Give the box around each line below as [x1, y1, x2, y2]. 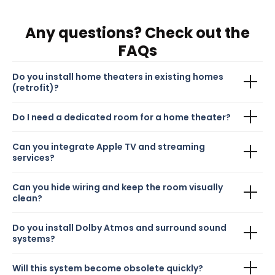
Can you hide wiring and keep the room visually [12, 180, 223, 193]
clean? [12, 192, 42, 204]
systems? [12, 232, 55, 245]
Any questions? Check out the [25, 22, 250, 43]
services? [12, 151, 55, 164]
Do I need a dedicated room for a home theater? [12, 110, 231, 123]
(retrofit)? [12, 81, 59, 94]
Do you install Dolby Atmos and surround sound [12, 221, 227, 234]
